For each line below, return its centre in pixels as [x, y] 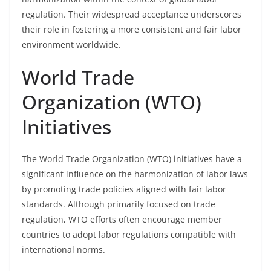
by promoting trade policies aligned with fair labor [124, 189]
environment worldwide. [71, 44]
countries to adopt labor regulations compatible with [129, 234]
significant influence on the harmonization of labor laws [135, 174]
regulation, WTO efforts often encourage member [122, 219]
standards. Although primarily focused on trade [119, 204]
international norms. [64, 250]
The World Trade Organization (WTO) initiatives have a [132, 159]
